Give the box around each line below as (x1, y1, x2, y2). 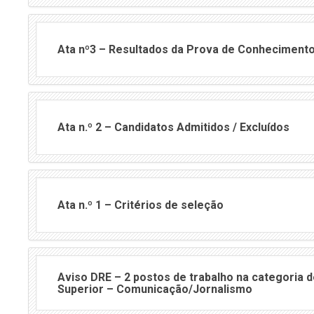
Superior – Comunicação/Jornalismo (57, 282, 252, 296)
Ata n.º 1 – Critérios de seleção (57, 198, 224, 212)
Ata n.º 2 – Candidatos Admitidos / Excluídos (57, 121, 289, 135)
